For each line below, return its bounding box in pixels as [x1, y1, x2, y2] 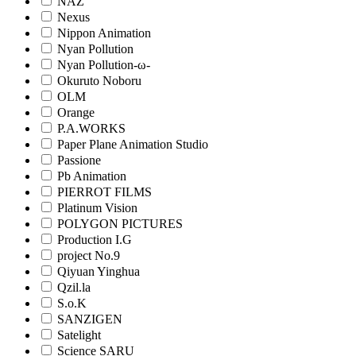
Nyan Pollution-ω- [57, 57, 150, 72]
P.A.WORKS [57, 121, 126, 135]
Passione [57, 153, 101, 167]
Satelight [57, 327, 101, 342]
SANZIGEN [57, 311, 122, 326]
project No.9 [57, 248, 120, 262]
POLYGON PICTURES [57, 216, 183, 230]
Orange [57, 105, 95, 119]
